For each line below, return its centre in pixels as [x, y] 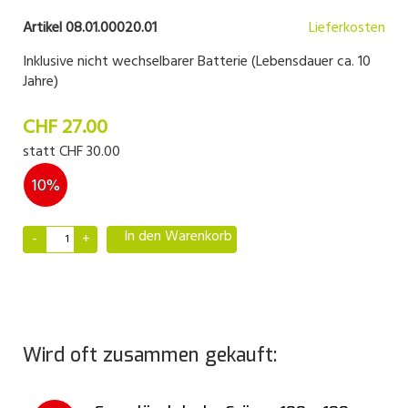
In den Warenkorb [178, 237]
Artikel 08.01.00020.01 [90, 28]
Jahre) [41, 82]
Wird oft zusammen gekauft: [150, 355]
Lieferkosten [347, 28]
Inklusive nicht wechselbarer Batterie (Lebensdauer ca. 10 [197, 62]
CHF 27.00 [65, 128]
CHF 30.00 [90, 152]
